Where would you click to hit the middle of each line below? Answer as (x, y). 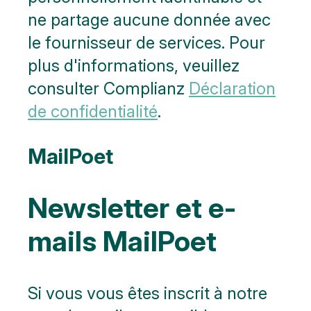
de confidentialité (93, 112)
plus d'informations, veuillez (134, 66)
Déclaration (232, 89)
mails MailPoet (122, 242)
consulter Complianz (108, 89)
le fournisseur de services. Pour (146, 43)
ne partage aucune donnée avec (149, 20)
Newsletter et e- (132, 208)
